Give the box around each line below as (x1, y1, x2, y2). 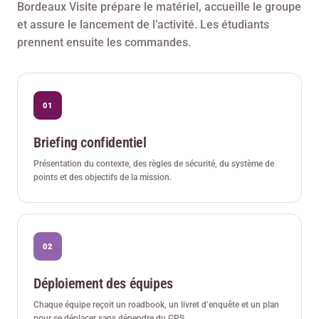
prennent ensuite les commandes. (17, 36, 191, 50)
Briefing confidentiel (33, 134, 147, 152)
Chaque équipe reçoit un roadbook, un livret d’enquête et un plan (33, 300, 279, 310)
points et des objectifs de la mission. (33, 172, 172, 183)
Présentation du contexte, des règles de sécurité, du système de (33, 159, 274, 169)
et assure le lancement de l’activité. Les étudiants (17, 18, 269, 32)
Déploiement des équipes (33, 275, 173, 293)
